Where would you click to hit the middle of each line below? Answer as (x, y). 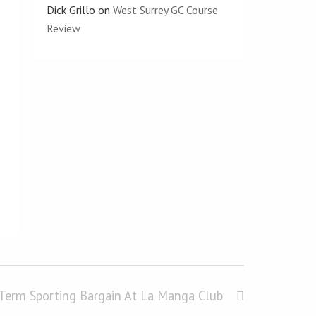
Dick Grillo (71, 10)
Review (63, 28)
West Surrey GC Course (165, 10)
